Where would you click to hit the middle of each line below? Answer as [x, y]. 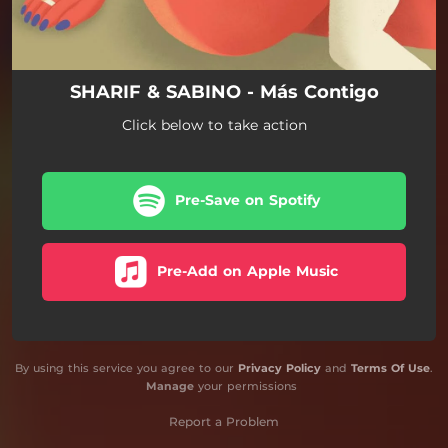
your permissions [245, 386]
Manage [169, 386]
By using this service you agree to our [126, 368]
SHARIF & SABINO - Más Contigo [224, 92]
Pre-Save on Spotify [247, 200]
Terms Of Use [390, 368]
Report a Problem [224, 421]
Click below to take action [214, 125]
